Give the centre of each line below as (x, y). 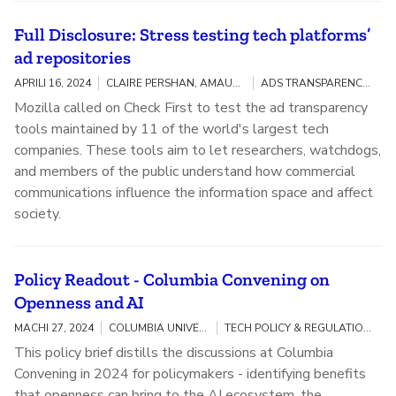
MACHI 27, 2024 (54, 328)
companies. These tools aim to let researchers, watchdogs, (198, 151)
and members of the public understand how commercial (185, 172)
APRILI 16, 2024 (53, 84)
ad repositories (72, 58)
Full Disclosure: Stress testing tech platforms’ (192, 35)
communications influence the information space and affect (194, 193)
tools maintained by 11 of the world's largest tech (171, 129)
